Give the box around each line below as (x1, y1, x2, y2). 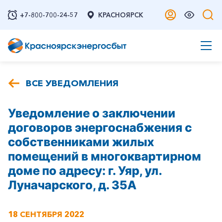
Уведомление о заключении (8, 106, 175, 120)
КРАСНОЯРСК (98, 11, 143, 19)
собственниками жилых (8, 135, 154, 149)
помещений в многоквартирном (8, 149, 201, 164)
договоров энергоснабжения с (8, 120, 192, 135)
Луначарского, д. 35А (8, 178, 137, 192)
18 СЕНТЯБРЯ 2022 (8, 209, 84, 219)
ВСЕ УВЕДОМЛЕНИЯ (26, 78, 118, 89)
